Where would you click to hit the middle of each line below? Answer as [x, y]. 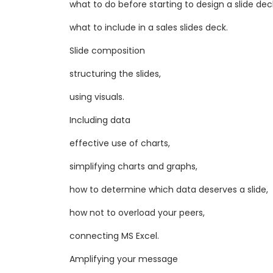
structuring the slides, [115, 74]
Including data [100, 120]
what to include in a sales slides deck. [149, 28]
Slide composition [107, 51]
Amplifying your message [124, 259]
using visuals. [97, 97]
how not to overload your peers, [137, 213]
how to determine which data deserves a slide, [169, 190]
